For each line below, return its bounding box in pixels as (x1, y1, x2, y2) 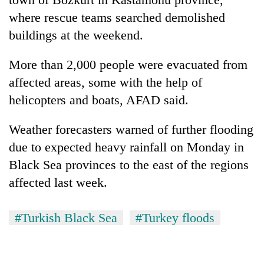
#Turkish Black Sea (15, 210, 117, 225)
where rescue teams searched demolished (9, 9, 225, 25)
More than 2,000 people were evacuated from (9, 57, 247, 72)
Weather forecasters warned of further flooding (9, 121, 253, 137)
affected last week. (9, 174, 107, 190)
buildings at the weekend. (9, 27, 143, 42)
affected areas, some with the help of (9, 74, 202, 90)
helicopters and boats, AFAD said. (9, 92, 189, 107)
